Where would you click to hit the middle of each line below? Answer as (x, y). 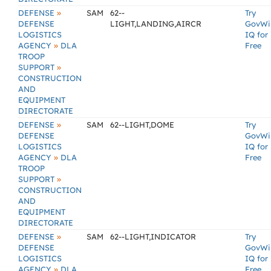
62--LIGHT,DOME (142, 125)
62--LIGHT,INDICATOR (153, 237)
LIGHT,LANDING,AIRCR (156, 24)
